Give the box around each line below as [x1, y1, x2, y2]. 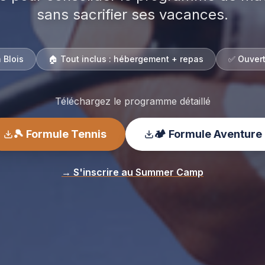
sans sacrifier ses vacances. [37, 6, 228, 23]
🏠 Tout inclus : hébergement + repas [49, 54, 203, 64]
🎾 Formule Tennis [12, 128, 106, 140]
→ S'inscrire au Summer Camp [62, 166, 203, 178]
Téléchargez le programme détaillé [54, 95, 211, 107]
